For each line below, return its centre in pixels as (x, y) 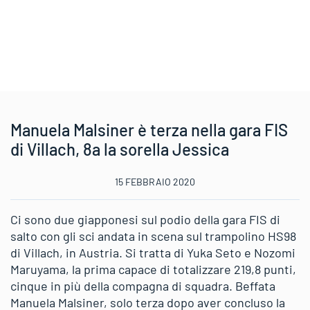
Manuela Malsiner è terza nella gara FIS (149, 130)
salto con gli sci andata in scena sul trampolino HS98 (153, 236)
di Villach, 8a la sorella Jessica (120, 149)
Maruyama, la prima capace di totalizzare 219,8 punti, (153, 269)
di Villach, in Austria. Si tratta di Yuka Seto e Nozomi (153, 253)
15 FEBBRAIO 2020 (155, 182)
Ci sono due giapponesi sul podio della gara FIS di (145, 219)
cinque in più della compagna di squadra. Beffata (143, 286)
